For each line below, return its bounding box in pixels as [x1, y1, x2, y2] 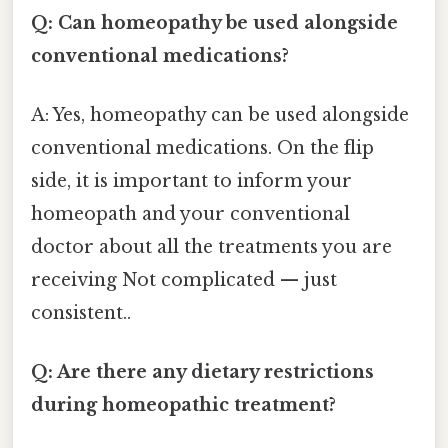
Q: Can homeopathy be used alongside [31, 11, 398, 34]
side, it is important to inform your [31, 169, 352, 192]
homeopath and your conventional [31, 202, 350, 225]
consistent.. [31, 301, 131, 324]
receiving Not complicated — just [31, 268, 337, 291]
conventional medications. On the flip [31, 136, 374, 159]
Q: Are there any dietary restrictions [31, 361, 374, 384]
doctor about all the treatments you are [31, 235, 392, 258]
